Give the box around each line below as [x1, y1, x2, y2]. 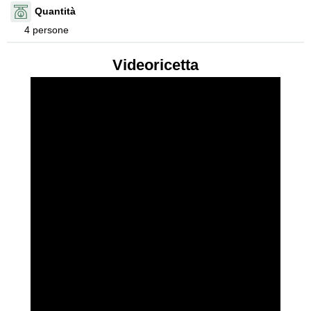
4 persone [24, 24, 69, 35]
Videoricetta [112, 56, 199, 74]
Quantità [35, 6, 76, 17]
